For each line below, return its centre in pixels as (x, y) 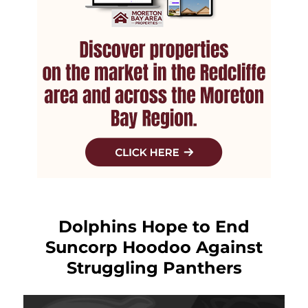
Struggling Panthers (154, 267)
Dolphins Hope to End (154, 226)
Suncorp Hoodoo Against (154, 247)
